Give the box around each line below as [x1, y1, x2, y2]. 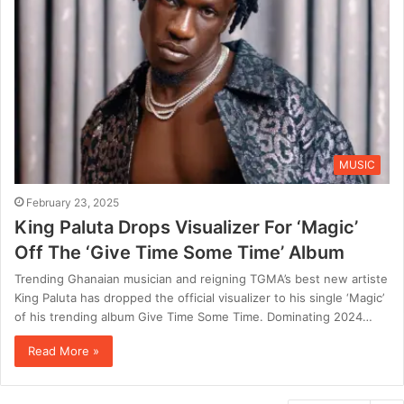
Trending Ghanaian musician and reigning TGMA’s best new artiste [14, 271, 388, 286]
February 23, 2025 [26, 195, 119, 209]
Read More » [28, 343, 99, 358]
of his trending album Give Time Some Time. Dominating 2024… [14, 308, 372, 324]
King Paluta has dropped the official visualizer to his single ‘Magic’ [14, 289, 384, 305]
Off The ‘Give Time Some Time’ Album [14, 241, 344, 263]
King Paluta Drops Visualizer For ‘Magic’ [14, 216, 358, 238]
